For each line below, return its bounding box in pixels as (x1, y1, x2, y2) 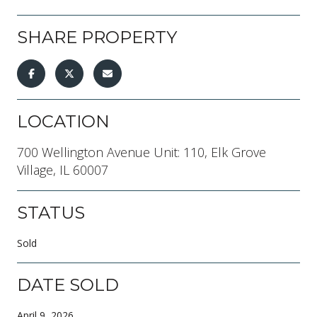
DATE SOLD (17, 274, 119, 295)
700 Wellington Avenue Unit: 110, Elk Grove (17, 143, 266, 161)
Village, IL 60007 (17, 161, 108, 178)
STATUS (17, 202, 85, 223)
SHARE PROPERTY (17, 26, 177, 47)
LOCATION (17, 110, 110, 132)
